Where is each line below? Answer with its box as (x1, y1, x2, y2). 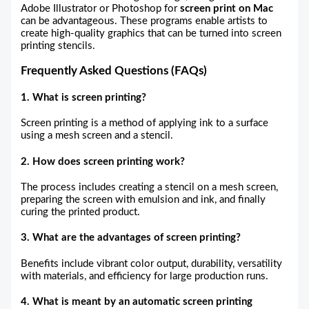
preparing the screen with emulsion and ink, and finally (21, 194, 266, 205)
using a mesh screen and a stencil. (21, 130, 174, 141)
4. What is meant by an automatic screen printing (21, 297, 253, 308)
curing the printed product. (21, 206, 141, 217)
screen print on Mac (180, 3, 274, 14)
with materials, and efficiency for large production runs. (21, 270, 269, 281)
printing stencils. (21, 41, 96, 52)
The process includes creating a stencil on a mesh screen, (21, 181, 279, 192)
